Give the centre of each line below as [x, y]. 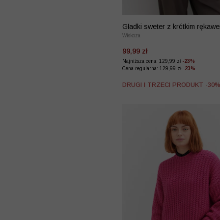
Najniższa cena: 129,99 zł [152, 61]
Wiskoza [131, 36]
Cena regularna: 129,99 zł [152, 69]
